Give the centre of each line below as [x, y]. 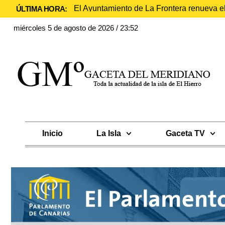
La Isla [109, 133]
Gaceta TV [185, 133]
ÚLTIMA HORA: [42, 9]
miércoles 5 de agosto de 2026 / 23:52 [76, 28]
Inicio [52, 133]
